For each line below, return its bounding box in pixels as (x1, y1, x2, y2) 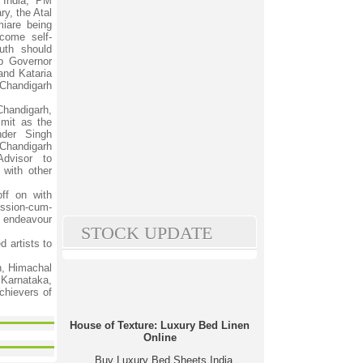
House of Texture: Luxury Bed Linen (70, 319, 250, 331)
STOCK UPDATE (81, 223, 212, 243)
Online (143, 331, 177, 344)
